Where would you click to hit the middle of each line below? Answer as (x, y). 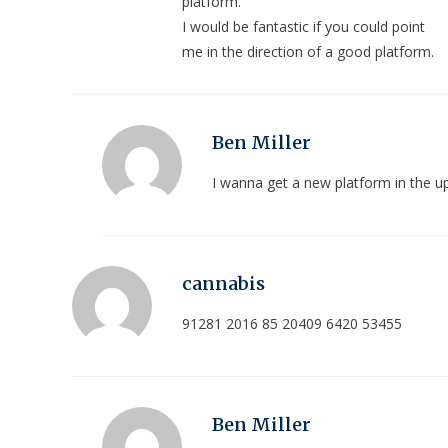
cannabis (223, 283)
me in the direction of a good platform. (308, 51)
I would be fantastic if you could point (303, 26)
